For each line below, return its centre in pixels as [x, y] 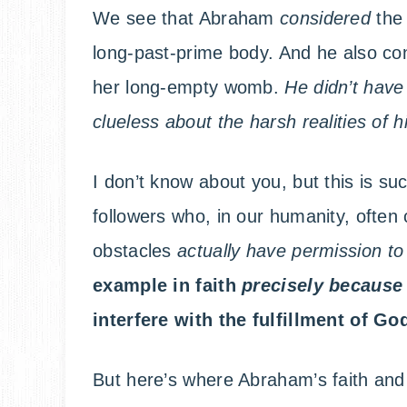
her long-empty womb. [189, 88]
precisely [286, 286]
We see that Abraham [186, 19]
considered [328, 19]
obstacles [135, 251]
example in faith [168, 286]
